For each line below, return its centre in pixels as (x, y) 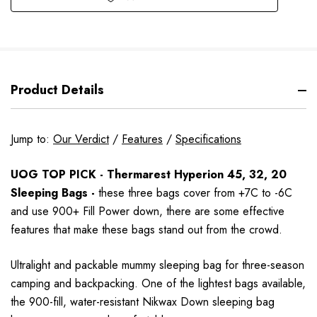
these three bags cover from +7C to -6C (195, 193)
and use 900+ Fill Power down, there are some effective (148, 212)
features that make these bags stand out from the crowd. (146, 230)
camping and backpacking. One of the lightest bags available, (158, 284)
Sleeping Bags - (54, 193)
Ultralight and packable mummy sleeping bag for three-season (157, 265)
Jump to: (32, 139)
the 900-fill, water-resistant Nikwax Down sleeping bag (143, 302)
